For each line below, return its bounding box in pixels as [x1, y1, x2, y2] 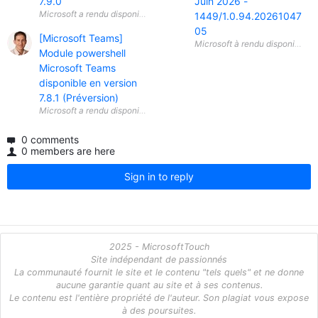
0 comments [18, 133, 79, 146]
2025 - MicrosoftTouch [109, 241, 209, 252]
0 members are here [18, 145, 115, 157]
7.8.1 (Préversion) [39, 92, 119, 104]
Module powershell [39, 47, 126, 59]
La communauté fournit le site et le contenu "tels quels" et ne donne [14, 267, 304, 278]
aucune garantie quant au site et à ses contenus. [55, 280, 263, 290]
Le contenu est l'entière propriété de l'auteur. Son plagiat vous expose [9, 292, 309, 303]
